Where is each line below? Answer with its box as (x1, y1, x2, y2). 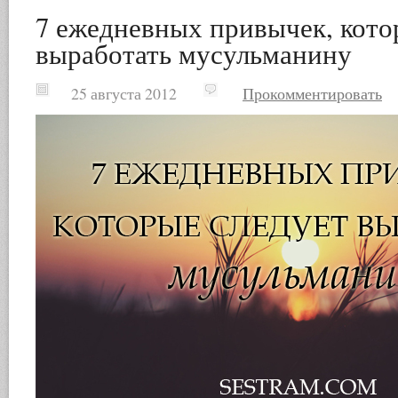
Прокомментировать (243, 83, 382, 104)
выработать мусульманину (36, 35, 352, 72)
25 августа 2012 (36, 83, 180, 104)
